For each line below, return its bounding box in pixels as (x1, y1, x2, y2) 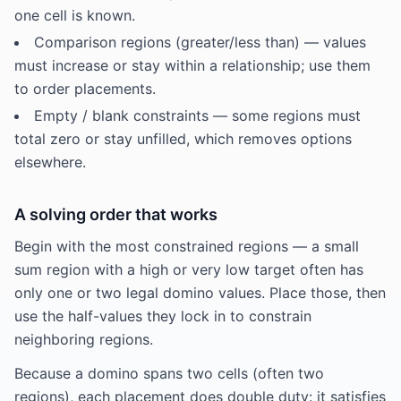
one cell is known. (14, 6, 135, 24)
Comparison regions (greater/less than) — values (34, 33, 366, 51)
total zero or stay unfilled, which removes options (14, 130, 352, 148)
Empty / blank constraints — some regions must (34, 107, 361, 124)
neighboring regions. (14, 330, 153, 348)
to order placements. (14, 80, 156, 98)
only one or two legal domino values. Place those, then (14, 284, 386, 302)
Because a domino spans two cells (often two (14, 364, 324, 382)
